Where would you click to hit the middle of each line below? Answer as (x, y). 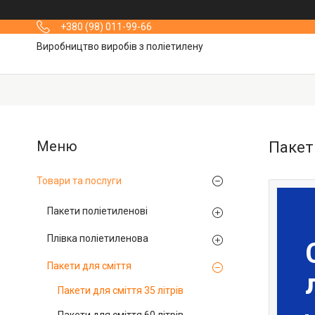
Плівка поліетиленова (98, 238)
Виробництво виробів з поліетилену (120, 46)
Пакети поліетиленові (97, 211)
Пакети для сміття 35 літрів (121, 290)
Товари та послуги (79, 181)
